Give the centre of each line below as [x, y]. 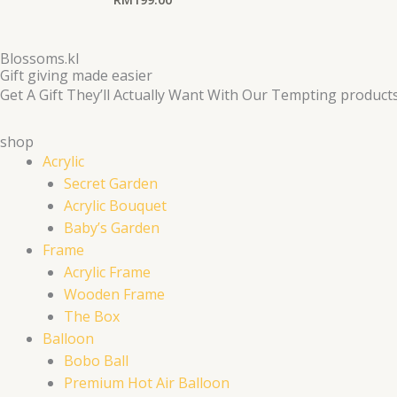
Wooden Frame [114, 295]
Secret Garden [111, 184]
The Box [92, 317]
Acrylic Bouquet [115, 206]
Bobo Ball [96, 361]
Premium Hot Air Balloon [147, 383]
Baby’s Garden [112, 228]
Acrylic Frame [107, 272]
